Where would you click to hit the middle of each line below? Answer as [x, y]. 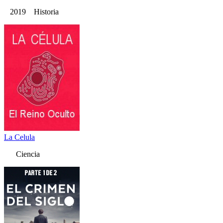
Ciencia [22, 154]
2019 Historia [31, 12]
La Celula [19, 137]
